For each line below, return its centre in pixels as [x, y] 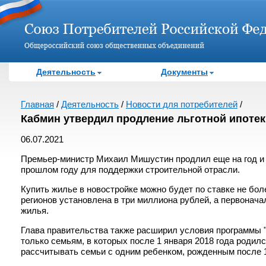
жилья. [35, 210]
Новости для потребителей [182, 104]
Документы [184, 72]
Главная [37, 104]
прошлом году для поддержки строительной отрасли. [130, 170]
